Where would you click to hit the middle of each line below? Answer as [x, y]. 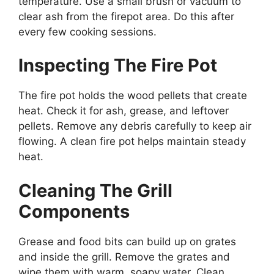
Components [74, 211]
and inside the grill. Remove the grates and [124, 257]
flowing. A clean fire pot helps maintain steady [132, 142]
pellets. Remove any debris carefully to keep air [135, 126]
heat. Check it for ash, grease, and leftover [124, 111]
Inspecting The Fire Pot [118, 65]
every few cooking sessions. [87, 31]
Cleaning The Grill [95, 190]
